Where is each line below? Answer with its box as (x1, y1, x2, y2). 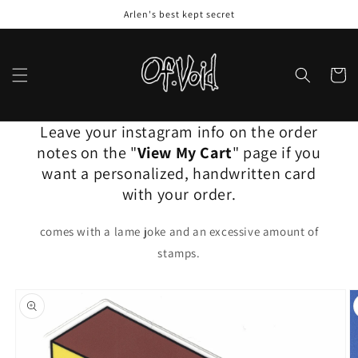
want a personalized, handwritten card (42, 163, 316, 184)
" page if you (232, 142, 321, 163)
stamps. (157, 245, 201, 261)
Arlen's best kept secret (123, 8, 235, 20)
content (23, 17, 67, 33)
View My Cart (137, 142, 233, 163)
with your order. (121, 184, 237, 205)
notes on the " (37, 142, 137, 163)
